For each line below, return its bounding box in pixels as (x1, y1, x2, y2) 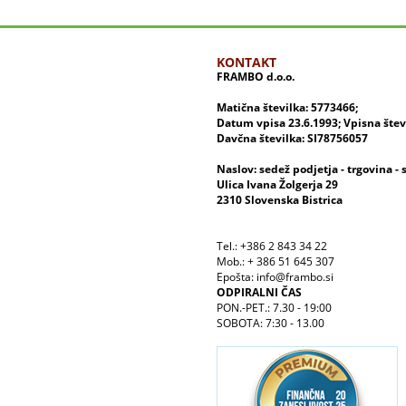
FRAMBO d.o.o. (217, 69, 295, 85)
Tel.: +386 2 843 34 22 (217, 238, 327, 255)
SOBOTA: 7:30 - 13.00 (217, 315, 324, 332)
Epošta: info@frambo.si (217, 269, 333, 285)
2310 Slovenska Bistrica (217, 192, 343, 208)
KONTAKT (217, 53, 276, 72)
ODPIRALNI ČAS (217, 285, 302, 301)
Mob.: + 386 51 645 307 (217, 254, 334, 270)
